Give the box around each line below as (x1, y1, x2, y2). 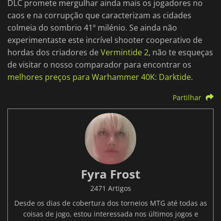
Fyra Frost (81, 166, 140, 183)
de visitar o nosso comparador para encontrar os (7, 59, 191, 71)
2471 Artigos (90, 184, 131, 193)
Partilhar (173, 93, 202, 103)
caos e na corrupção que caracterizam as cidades (7, 10, 191, 21)
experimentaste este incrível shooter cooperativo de (7, 35, 202, 46)
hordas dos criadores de (7, 47, 101, 58)
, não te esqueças (148, 47, 213, 58)
